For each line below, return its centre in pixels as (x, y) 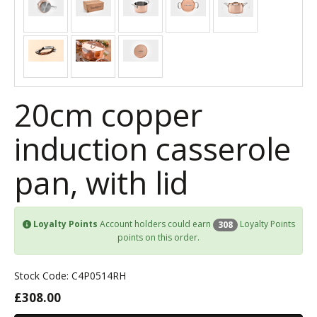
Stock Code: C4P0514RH (70, 275)
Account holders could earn (155, 224)
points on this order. (158, 237)
